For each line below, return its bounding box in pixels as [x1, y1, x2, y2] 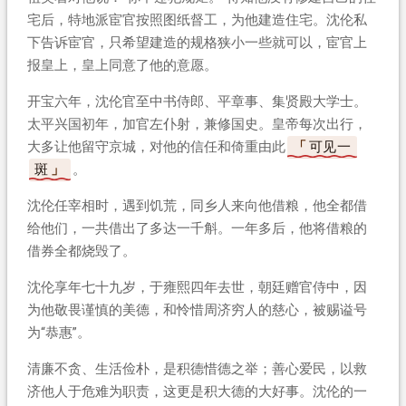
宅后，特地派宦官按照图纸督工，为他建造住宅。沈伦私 [26, 11, 367, 28]
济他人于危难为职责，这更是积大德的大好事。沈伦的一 [26, 382, 367, 400]
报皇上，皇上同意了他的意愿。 [26, 56, 217, 73]
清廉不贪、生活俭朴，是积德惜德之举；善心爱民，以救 [26, 360, 367, 377]
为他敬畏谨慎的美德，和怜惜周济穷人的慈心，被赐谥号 [26, 301, 367, 318]
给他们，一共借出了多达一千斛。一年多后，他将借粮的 [26, 219, 367, 237]
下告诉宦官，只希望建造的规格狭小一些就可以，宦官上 [26, 34, 367, 51]
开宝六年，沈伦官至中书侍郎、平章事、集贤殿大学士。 [26, 92, 367, 110]
